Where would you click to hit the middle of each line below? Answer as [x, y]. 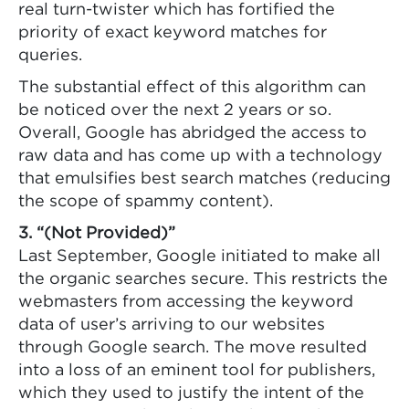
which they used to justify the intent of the [191, 394]
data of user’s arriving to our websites [172, 325]
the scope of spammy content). [146, 202]
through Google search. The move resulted [193, 348]
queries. [50, 56]
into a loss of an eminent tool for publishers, [197, 371]
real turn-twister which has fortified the [177, 10]
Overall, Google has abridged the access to [193, 134]
